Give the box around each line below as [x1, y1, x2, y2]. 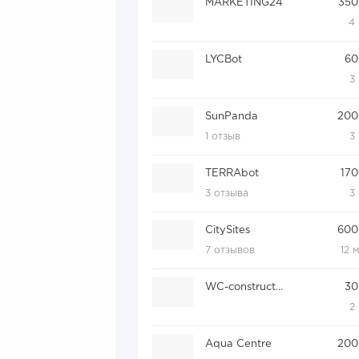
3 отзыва [204, 188, 248, 198]
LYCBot [204, 54, 242, 64]
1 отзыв [204, 131, 240, 141]
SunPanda [204, 111, 258, 121]
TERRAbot [204, 168, 259, 178]
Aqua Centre [204, 339, 272, 349]
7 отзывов [204, 245, 255, 255]
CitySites [204, 225, 250, 235]
